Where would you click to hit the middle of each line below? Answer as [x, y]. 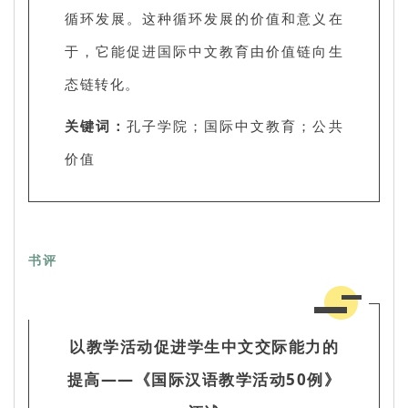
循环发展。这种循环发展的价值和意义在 [204, 18]
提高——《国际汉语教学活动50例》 [204, 379]
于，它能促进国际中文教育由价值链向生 [204, 51]
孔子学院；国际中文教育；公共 [235, 125]
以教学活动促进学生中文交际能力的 [204, 346]
